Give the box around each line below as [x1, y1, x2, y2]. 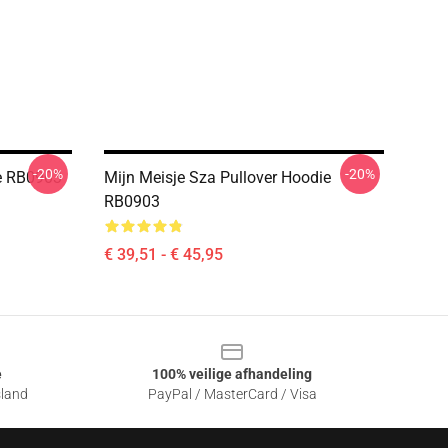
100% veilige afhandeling [152, 366, 312, 382]
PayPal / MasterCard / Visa [147, 386, 317, 402]
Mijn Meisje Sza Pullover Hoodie [104, 168, 331, 187]
